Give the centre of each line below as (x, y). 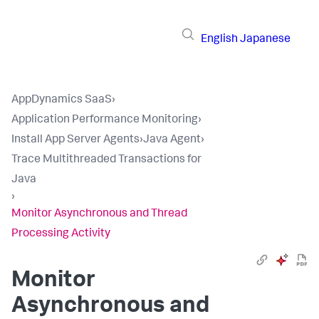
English (219, 40)
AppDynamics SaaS (62, 100)
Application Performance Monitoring (105, 120)
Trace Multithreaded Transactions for (106, 160)
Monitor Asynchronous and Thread (99, 214)
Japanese (265, 40)
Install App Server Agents (75, 140)
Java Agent (172, 140)
